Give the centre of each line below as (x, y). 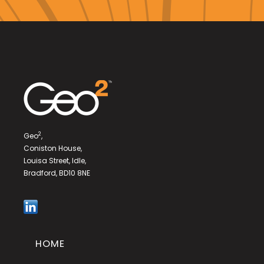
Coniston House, (54, 148)
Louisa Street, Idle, (55, 160)
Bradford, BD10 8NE (57, 173)
